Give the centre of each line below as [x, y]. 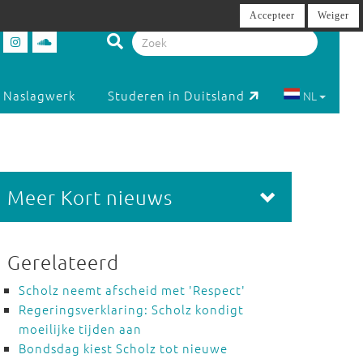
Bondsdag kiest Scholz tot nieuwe [123, 348]
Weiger [333, 15]
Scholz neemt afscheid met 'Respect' [132, 290]
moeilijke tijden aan [80, 329]
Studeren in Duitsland [177, 96]
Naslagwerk [40, 96]
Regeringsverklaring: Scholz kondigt [131, 309]
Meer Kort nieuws [90, 197]
